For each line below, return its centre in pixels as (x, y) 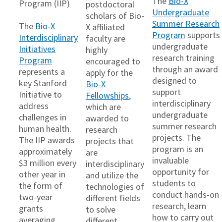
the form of (41, 186)
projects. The (176, 137)
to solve (101, 210)
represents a (42, 72)
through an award (185, 69)
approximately (45, 152)
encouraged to (113, 61)
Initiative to (40, 95)
